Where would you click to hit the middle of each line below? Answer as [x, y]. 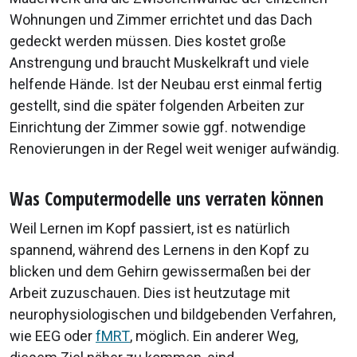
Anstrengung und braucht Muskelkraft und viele [159, 63]
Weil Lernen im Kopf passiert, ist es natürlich [150, 229]
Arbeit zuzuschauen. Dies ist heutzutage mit [150, 293]
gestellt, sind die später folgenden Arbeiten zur [157, 106]
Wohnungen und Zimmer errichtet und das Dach [161, 20]
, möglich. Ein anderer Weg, [214, 336]
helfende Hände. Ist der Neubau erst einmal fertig [166, 84]
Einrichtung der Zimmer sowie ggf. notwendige [158, 127]
